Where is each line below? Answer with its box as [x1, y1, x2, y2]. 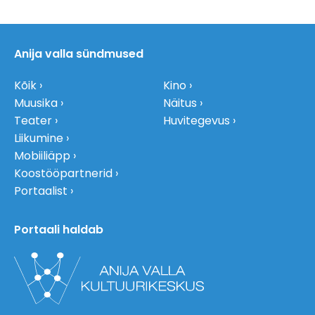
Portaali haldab [14, 221, 103, 238]
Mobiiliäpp [14, 148, 70, 165]
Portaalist [14, 183, 67, 200]
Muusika [14, 95, 58, 112]
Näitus [163, 95, 197, 112]
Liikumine [14, 130, 63, 147]
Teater [14, 112, 52, 129]
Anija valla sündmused [14, 46, 143, 63]
